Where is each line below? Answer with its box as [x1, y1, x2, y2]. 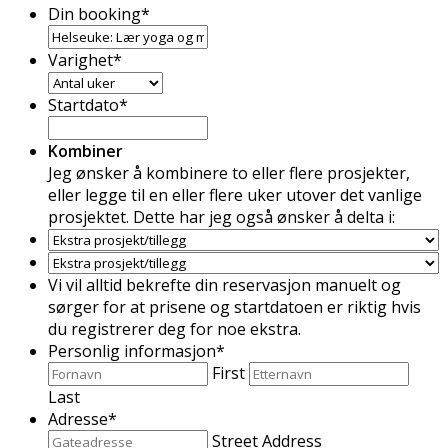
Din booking [48, 2, 141, 25]
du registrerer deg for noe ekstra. [48, 317, 301, 340]
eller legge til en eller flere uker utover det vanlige [48, 183, 422, 206]
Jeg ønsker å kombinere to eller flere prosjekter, [48, 161, 410, 184]
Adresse [48, 407, 108, 430]
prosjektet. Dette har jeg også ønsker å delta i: [48, 205, 395, 228]
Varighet [48, 48, 113, 71]
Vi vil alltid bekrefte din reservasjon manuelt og [48, 273, 401, 296]
